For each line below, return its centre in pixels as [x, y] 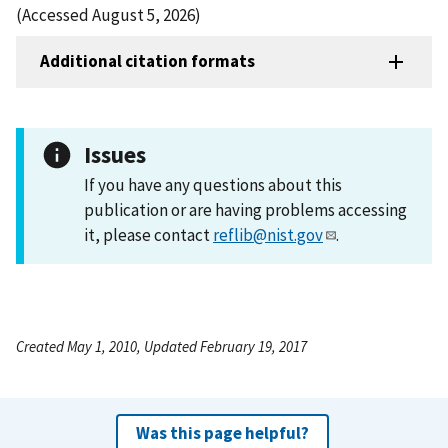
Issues [115, 154]
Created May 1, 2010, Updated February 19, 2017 [161, 346]
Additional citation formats [147, 61]
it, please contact [148, 234]
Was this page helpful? [222, 432]
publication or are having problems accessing [245, 209]
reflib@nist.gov [268, 234]
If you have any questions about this [213, 184]
